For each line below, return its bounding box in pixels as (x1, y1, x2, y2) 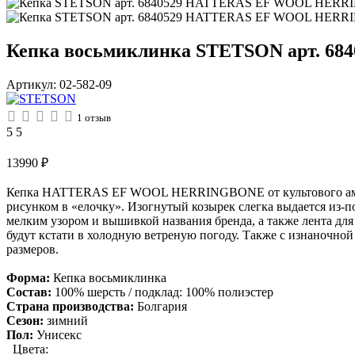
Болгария (137, 299, 187, 313)
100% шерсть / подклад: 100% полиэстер (55, 284, 273, 299)
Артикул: (6, 77, 59, 91)
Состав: (6, 284, 52, 299)
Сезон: (6, 313, 44, 327)
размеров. (6, 242, 59, 256)
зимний (47, 313, 88, 327)
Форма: (6, 270, 50, 284)
